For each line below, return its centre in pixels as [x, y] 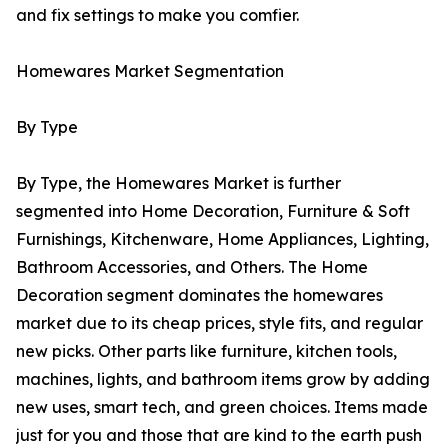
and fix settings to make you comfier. [157, 15]
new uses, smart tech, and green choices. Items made [222, 407]
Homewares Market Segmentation [150, 71]
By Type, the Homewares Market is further [178, 183]
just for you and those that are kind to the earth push [219, 435]
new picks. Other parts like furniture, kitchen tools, [206, 351]
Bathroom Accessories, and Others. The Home [192, 267]
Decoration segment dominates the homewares [199, 295]
